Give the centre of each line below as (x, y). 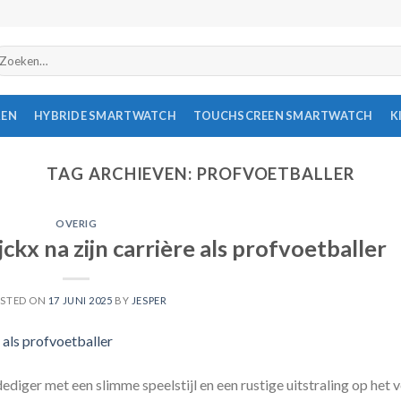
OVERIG (77, 224)
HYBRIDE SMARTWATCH (105, 115)
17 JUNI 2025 (80, 300)
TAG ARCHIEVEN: (122, 174)
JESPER (149, 300)
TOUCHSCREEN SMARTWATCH (283, 115)
